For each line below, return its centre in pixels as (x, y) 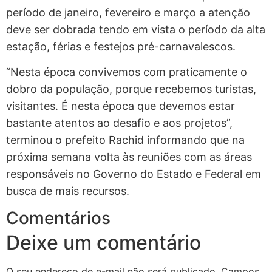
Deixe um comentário (104, 242)
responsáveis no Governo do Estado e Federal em (134, 174)
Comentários (58, 218)
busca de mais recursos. (68, 191)
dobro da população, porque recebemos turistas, (131, 89)
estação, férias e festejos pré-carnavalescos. (121, 46)
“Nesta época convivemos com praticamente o (127, 72)
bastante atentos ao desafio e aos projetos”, (119, 123)
